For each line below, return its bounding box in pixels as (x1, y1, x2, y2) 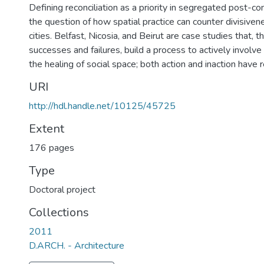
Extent (29, 121, 64, 137)
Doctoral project (29, 183, 95, 196)
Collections (29, 204, 89, 220)
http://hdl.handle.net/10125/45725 (29, 100, 176, 113)
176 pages (29, 141, 74, 154)
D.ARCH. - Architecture (29, 239, 124, 252)
